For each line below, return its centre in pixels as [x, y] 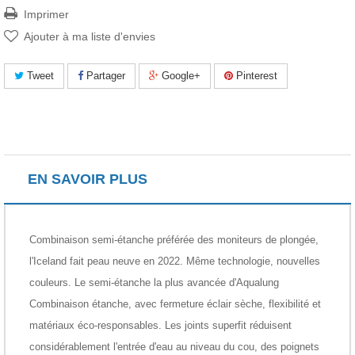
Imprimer [46, 14]
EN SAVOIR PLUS [88, 179]
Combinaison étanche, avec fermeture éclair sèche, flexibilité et [175, 303]
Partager [104, 75]
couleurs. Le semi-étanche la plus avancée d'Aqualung [154, 282]
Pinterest [255, 75]
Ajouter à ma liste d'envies [90, 36]
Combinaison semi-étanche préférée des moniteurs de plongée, [174, 239]
